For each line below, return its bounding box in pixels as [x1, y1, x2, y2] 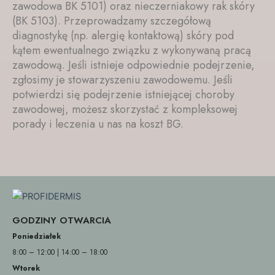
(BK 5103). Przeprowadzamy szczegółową [12, 12, 211, 29]
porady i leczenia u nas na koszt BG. [12, 115, 184, 132]
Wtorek [12, 263, 40, 274]
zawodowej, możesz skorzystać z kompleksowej [12, 101, 238, 117]
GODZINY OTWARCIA [12, 213, 111, 227]
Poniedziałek [12, 231, 61, 242]
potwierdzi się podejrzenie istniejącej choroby [12, 86, 234, 103]
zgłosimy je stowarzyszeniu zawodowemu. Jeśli [12, 71, 233, 88]
